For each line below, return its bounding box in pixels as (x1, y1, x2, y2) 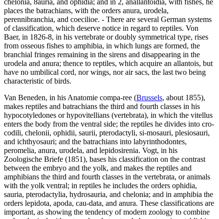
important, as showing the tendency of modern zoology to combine (4, 207, 210, 216)
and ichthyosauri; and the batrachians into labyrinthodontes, (4, 137, 187, 146)
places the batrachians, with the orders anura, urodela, (4, 6, 169, 15)
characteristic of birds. (4, 76, 71, 85)
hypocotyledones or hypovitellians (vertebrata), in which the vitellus (4, 110, 213, 119)
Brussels (136, 93, 162, 102)
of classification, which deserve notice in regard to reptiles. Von (4, 23, 198, 32)
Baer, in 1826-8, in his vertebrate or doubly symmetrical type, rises (4, 32, 208, 41)
